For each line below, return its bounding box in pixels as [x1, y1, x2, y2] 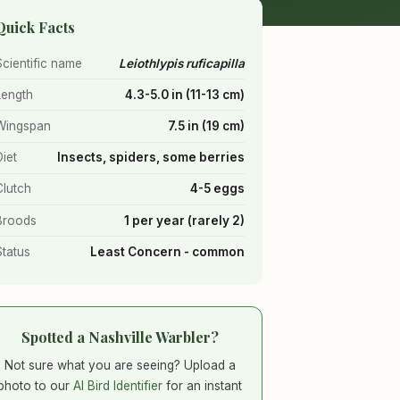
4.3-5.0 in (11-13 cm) [125, 87, 245, 102]
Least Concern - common [90, 244, 245, 259]
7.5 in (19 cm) [168, 118, 245, 133]
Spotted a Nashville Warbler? [21, 328, 219, 347]
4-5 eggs [190, 181, 245, 196]
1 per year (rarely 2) [124, 212, 245, 228]
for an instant [162, 378, 242, 393]
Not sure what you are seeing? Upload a [4, 357, 236, 372]
